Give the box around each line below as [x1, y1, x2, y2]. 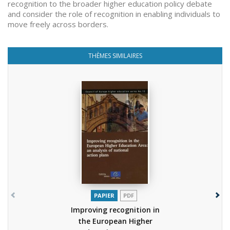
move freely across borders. [8, 19, 108, 29]
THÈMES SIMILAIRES [88, 51, 142, 60]
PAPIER [93, 191, 114, 199]
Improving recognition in [70, 205, 160, 215]
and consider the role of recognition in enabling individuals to [8, 9, 220, 19]
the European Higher [78, 216, 152, 226]
